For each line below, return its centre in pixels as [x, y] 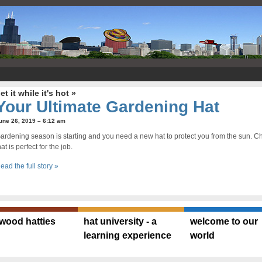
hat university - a [120, 221]
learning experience [127, 235]
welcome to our [224, 221]
